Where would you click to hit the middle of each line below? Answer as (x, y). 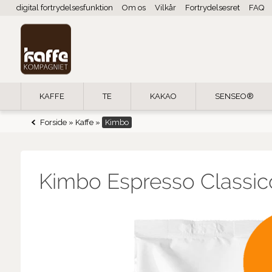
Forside (53, 123)
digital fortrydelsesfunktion (64, 8)
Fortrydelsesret (212, 8)
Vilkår (165, 8)
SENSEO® (234, 97)
